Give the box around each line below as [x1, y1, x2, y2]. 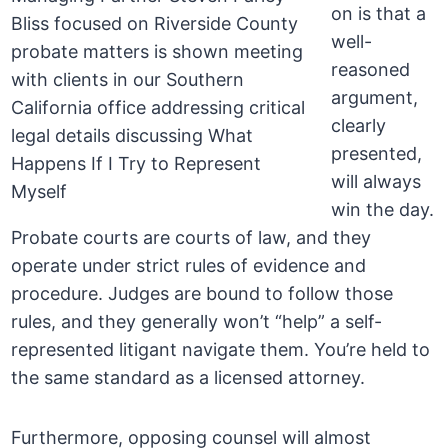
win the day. [331, 199, 435, 221]
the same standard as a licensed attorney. [11, 367, 366, 389]
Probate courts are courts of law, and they [11, 227, 372, 249]
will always [331, 171, 422, 193]
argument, [331, 87, 419, 109]
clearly [331, 115, 387, 137]
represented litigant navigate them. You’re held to [11, 339, 431, 361]
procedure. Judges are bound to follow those [11, 283, 394, 305]
